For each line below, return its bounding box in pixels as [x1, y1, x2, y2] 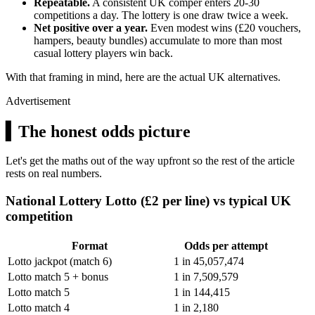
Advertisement [6, 94, 70, 107]
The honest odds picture [18, 122, 191, 141]
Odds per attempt [184, 239, 268, 252]
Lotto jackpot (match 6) [8, 255, 112, 267]
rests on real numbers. [6, 167, 102, 180]
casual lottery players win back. [34, 46, 173, 59]
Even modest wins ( [148, 21, 238, 34]
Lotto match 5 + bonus [8, 270, 108, 283]
